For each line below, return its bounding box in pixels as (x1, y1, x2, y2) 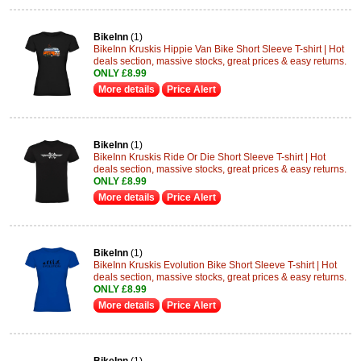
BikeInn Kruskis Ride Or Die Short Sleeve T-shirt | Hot (93, 151, 326, 163)
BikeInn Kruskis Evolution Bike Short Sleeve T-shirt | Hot (93, 259, 337, 271)
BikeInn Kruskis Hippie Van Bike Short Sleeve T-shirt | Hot (93, 44, 344, 55)
